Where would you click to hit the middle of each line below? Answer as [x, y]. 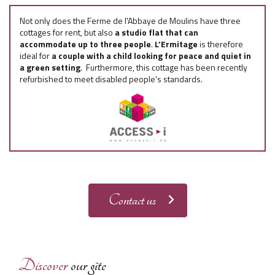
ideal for [36, 55]
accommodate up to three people [85, 44]
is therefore [220, 44]
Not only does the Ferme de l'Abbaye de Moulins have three [130, 20]
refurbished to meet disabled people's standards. [111, 79]
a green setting [50, 67]
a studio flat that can [157, 32]
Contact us [132, 200]
